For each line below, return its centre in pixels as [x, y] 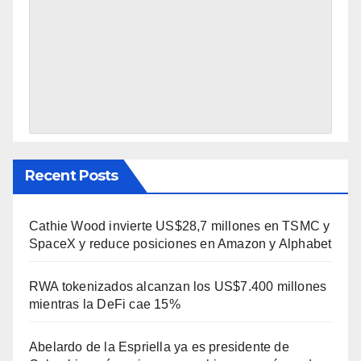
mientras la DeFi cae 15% [105, 304]
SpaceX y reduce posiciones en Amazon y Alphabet [180, 243]
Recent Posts [72, 175]
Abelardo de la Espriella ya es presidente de [159, 346]
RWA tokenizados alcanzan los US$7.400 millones [178, 286]
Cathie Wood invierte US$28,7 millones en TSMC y [180, 226]
